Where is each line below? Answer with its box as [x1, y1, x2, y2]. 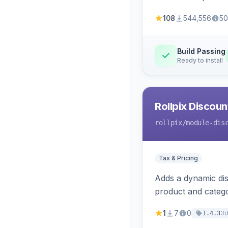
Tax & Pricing [159, 154, 198, 162]
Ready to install [177, 56, 223, 64]
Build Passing [177, 47, 225, 55]
